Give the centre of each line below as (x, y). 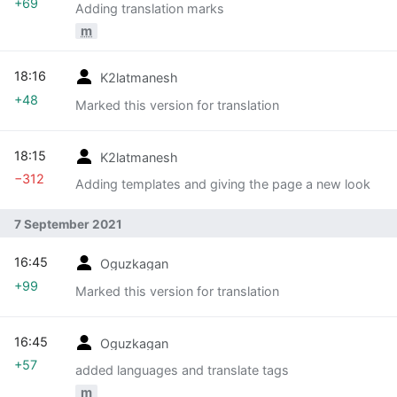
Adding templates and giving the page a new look (223, 183)
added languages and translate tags (182, 370)
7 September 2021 (68, 224)
